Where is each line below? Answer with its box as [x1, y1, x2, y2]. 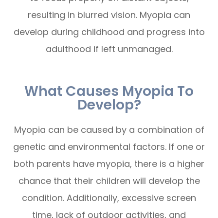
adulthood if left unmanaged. [45, 43, 173, 55]
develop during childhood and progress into [13, 26, 205, 38]
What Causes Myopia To [24, 81, 194, 101]
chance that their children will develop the [18, 175, 200, 187]
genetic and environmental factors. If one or [13, 141, 205, 153]
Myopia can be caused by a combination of [14, 124, 204, 136]
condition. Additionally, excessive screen [22, 192, 196, 204]
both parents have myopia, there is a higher [14, 158, 204, 170]
